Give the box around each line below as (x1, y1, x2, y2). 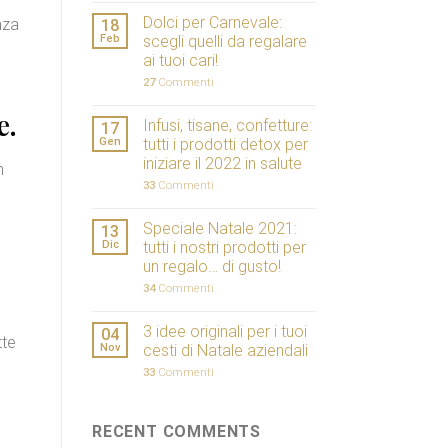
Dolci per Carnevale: (143, 13, 282, 33)
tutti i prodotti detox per (143, 135, 308, 155)
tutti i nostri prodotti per (143, 238, 306, 258)
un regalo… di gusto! (143, 257, 281, 277)
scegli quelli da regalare (143, 32, 307, 52)
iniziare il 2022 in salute (143, 154, 302, 174)
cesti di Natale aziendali (143, 341, 308, 361)
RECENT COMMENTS (92, 422, 261, 442)
